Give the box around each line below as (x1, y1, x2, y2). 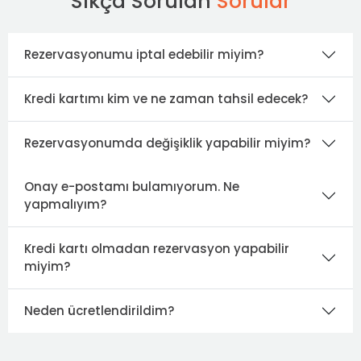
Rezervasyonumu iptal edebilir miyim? (24, 45, 263, 63)
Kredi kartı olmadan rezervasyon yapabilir (24, 239, 289, 257)
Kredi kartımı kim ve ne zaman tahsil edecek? (24, 89, 308, 107)
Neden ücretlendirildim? (24, 301, 174, 319)
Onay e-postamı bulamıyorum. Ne (24, 177, 239, 195)
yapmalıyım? (24, 195, 106, 213)
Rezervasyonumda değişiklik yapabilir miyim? (24, 134, 310, 151)
